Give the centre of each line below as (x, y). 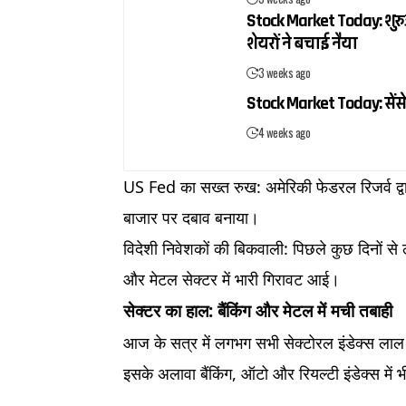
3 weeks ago (284, 72)
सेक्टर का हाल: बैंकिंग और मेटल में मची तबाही (258, 310)
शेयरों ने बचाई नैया (302, 43)
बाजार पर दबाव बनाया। (192, 217)
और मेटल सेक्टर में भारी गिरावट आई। (232, 279)
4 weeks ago (284, 132)
